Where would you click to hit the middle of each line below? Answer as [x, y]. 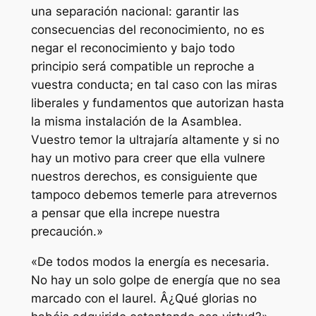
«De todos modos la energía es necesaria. [150, 261]
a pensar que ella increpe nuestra [125, 213]
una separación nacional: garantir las [135, 11]
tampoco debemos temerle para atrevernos [154, 194]
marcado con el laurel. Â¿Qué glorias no [144, 298]
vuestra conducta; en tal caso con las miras [154, 84]
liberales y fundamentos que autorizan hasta [157, 103]
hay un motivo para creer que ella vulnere [148, 158]
